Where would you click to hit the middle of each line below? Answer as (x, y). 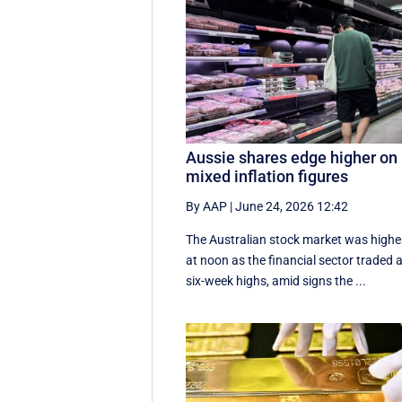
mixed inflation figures (267, 176)
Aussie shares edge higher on (292, 157)
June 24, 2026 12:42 (292, 206)
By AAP (207, 206)
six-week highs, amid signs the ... (276, 280)
